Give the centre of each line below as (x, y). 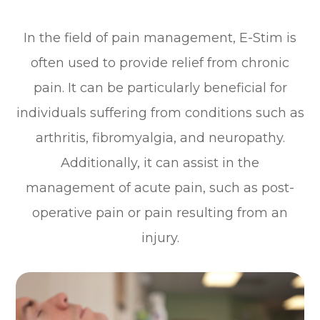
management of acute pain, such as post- (160, 187)
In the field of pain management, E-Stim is (160, 37)
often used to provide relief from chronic (160, 62)
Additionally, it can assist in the (160, 162)
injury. (160, 237)
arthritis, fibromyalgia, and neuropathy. (160, 137)
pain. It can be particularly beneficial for (160, 87)
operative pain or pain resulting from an (160, 212)
